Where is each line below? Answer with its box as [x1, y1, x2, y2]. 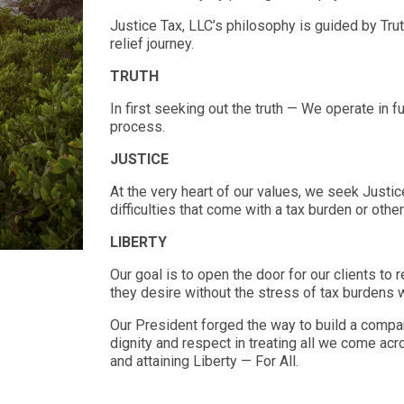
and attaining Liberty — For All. [110, 352, 298, 370]
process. [110, 117, 172, 135]
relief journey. [110, 34, 197, 52]
